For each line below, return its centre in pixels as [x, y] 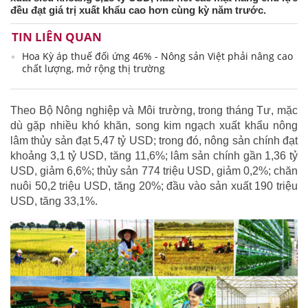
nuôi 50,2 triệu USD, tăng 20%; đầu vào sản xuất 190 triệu [154, 186]
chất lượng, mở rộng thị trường [93, 69]
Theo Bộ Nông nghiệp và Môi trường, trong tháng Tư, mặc [154, 111]
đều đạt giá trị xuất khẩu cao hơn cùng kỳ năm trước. [138, 10]
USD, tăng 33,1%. [54, 201]
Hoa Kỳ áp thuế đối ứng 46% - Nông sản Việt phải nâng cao [157, 56]
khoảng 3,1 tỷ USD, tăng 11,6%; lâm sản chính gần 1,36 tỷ [154, 156]
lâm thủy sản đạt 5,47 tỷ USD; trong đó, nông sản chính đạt [154, 141]
